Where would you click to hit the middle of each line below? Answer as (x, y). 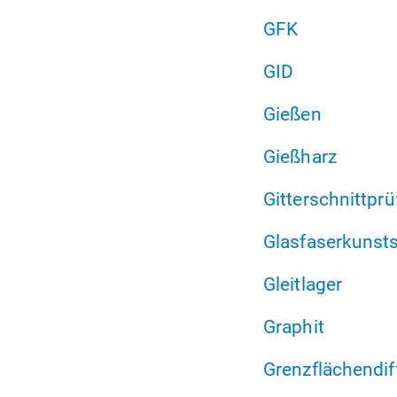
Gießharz (300, 157)
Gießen (292, 114)
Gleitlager (303, 284)
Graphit (294, 327)
